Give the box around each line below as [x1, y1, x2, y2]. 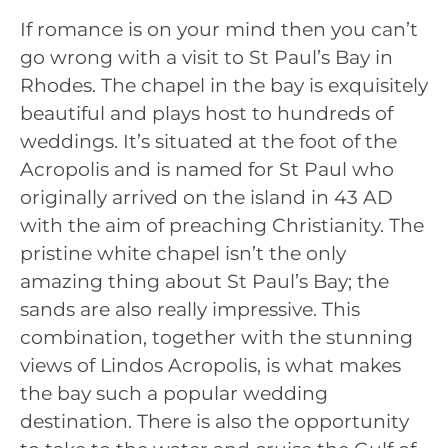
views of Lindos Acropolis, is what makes [20, 354, 401, 378]
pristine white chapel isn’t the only [20, 242, 346, 266]
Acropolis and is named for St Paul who [20, 158, 394, 182]
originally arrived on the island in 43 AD [20, 186, 393, 210]
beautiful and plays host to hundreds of [20, 102, 393, 126]
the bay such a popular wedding [20, 382, 328, 406]
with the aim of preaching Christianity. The [20, 214, 424, 238]
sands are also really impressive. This [20, 298, 360, 322]
